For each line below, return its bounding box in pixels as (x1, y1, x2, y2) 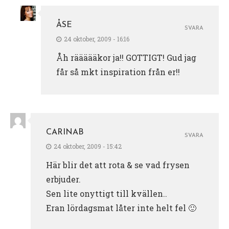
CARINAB (46, 128, 84, 136)
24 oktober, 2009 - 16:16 (64, 34, 129, 43)
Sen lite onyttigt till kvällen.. (46, 188, 167, 199)
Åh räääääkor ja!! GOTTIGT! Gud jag (56, 52, 196, 63)
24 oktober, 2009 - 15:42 (54, 142, 122, 150)
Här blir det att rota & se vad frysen (46, 159, 190, 170)
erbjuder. (46, 173, 81, 185)
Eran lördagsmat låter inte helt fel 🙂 (46, 202, 196, 213)
